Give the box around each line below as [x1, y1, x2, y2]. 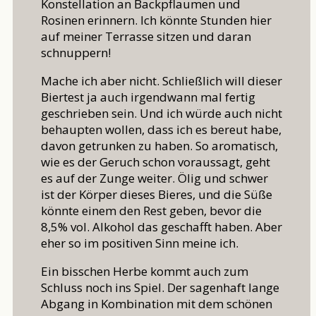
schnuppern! [41, 44, 111, 61]
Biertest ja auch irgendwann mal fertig [41, 89, 255, 106]
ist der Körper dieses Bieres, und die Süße [41, 186, 272, 203]
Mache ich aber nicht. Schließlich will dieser [41, 73, 282, 90]
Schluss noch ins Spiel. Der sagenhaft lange [41, 279, 279, 296]
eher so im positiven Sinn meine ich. [41, 235, 238, 252]
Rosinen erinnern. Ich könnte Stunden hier [41, 12, 272, 29]
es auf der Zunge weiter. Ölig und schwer [41, 170, 268, 187]
